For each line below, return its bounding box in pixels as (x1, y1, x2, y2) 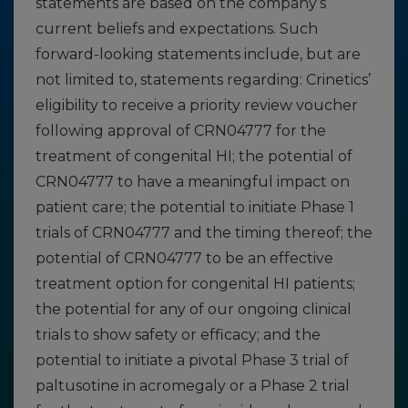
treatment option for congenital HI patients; (36, 275, 355, 292)
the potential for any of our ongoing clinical (36, 301, 352, 318)
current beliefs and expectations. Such (36, 20, 318, 37)
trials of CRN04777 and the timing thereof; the (36, 224, 372, 241)
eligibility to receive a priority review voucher (36, 97, 358, 114)
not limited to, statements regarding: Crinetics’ (36, 71, 371, 88)
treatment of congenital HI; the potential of (36, 148, 352, 165)
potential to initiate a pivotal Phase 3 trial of (36, 352, 349, 369)
